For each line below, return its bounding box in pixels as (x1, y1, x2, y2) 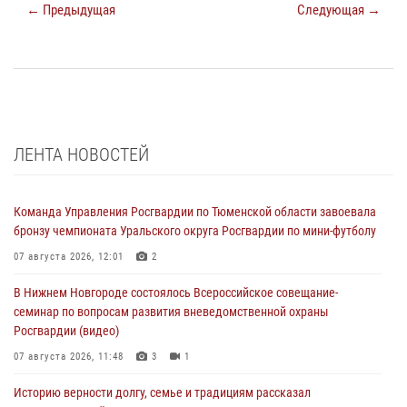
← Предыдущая (26, 2, 115, 19)
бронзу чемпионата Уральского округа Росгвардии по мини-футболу (14, 223, 376, 239)
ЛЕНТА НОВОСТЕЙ (14, 144, 149, 166)
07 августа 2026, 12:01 (14, 251, 124, 263)
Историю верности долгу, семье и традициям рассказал (14, 385, 311, 401)
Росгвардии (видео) (14, 323, 119, 339)
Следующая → (297, 2, 381, 19)
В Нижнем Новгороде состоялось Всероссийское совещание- (14, 285, 338, 301)
